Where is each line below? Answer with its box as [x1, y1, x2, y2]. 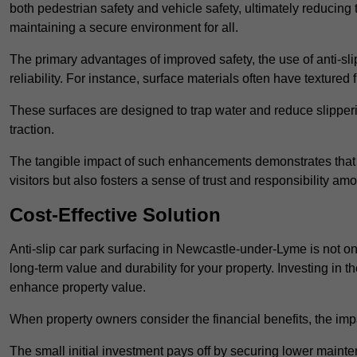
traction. [10, 123, 54, 137]
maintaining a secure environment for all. [10, 21, 238, 35]
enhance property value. [10, 280, 146, 295]
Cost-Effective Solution [10, 204, 221, 226]
